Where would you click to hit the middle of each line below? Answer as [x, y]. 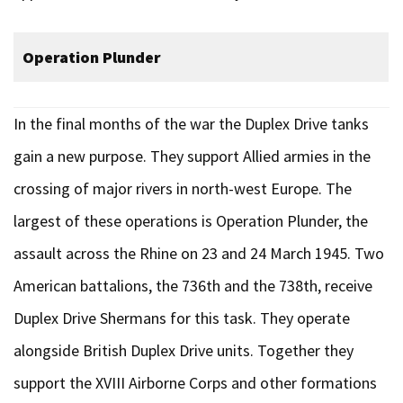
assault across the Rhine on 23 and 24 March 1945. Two [199, 253]
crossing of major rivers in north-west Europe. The [183, 188]
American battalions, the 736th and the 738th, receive [193, 286]
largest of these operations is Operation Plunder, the [191, 221]
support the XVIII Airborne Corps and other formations [195, 383]
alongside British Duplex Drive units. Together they [184, 350]
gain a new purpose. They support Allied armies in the [192, 156]
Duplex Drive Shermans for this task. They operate [182, 318]
